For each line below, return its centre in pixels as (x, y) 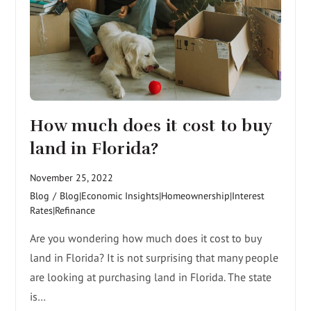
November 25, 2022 (72, 178)
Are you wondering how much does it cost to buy (146, 238)
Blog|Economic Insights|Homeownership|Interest (162, 196)
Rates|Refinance (63, 211)
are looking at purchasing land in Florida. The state (151, 277)
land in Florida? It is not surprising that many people (154, 258)
